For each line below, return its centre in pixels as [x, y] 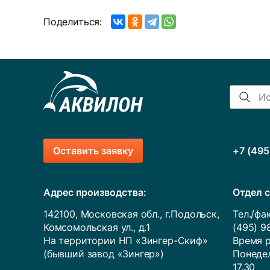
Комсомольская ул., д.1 [97, 227]
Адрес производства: [95, 192]
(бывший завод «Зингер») [104, 254]
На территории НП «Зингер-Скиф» [126, 240]
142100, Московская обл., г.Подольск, [131, 214]
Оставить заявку [93, 151]
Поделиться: [73, 22]
